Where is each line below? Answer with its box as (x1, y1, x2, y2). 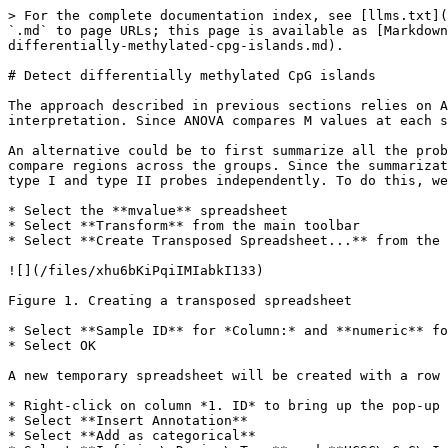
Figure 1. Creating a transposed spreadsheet (8, 293, 352, 308)
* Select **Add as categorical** (8, 428, 256, 443)
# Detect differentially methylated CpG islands (8, 68, 376, 83)
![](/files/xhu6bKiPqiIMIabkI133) (8, 263, 264, 278)
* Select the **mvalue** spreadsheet (8, 203, 288, 218)
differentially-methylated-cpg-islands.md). (8, 38, 344, 53)
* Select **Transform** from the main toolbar (8, 218, 360, 233)
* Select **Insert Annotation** (8, 413, 248, 428)
